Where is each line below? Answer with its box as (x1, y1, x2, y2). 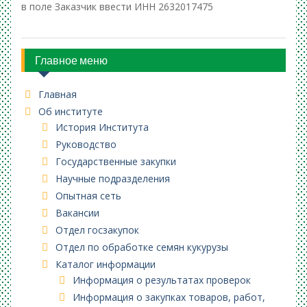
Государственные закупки (55, 155, 176, 168)
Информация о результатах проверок (72, 273, 251, 286)
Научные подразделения (55, 172, 170, 185)
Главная (38, 88, 77, 101)
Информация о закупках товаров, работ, (72, 291, 265, 304)
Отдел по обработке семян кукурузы (55, 241, 228, 254)
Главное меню (34, 53, 108, 67)
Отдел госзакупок (55, 223, 139, 236)
